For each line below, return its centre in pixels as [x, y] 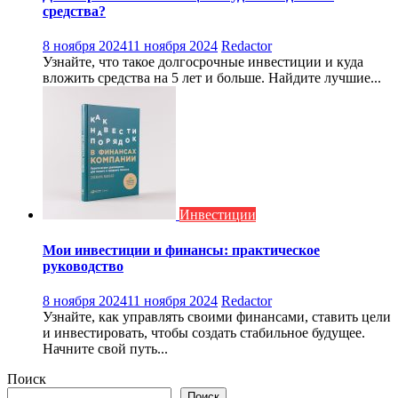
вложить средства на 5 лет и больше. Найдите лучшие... [212, 78]
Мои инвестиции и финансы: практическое [181, 250]
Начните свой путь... [105, 348]
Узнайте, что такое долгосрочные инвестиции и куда [203, 62]
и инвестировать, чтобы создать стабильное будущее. [204, 332]
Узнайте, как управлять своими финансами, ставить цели [217, 316]
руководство [83, 266]
